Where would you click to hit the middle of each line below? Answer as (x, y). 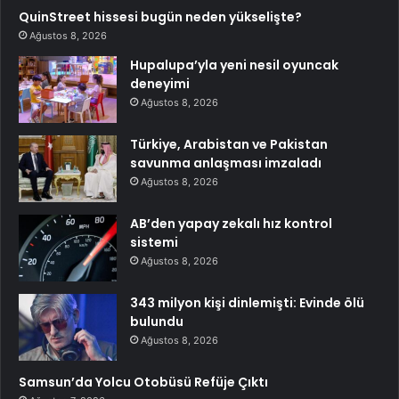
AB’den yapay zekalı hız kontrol (231, 223)
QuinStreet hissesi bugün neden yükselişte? (160, 16)
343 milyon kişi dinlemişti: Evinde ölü (247, 302)
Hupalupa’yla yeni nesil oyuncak (234, 65)
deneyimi (160, 83)
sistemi (154, 242)
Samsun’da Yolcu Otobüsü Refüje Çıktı (143, 382)
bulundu (157, 321)
